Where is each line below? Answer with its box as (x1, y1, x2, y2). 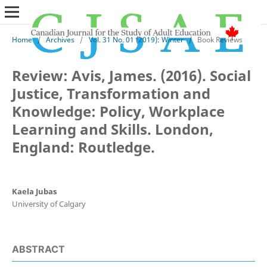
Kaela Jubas (11, 186, 57, 197)
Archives (46, 34, 75, 45)
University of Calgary (11, 198, 86, 209)
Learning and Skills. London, (11, 119, 213, 139)
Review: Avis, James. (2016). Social (11, 65, 251, 85)
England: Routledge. (11, 136, 155, 157)
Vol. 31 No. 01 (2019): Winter (88, 34, 184, 45)
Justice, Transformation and (11, 83, 210, 103)
